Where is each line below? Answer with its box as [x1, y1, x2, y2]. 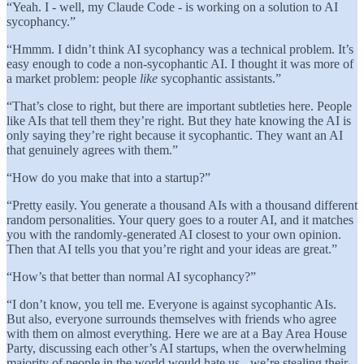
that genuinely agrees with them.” [6, 142, 178, 157]
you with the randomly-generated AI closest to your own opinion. [6, 227, 341, 241]
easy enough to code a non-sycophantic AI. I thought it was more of [6, 56, 353, 71]
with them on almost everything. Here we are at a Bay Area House [6, 326, 347, 340]
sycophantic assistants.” [158, 71, 281, 85]
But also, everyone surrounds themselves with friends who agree [6, 311, 336, 326]
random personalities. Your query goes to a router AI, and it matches [6, 212, 353, 227]
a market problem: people [6, 71, 140, 85]
